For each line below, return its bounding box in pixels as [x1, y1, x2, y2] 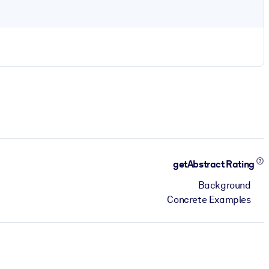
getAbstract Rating [173, 159, 256, 171]
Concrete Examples [167, 193, 251, 205]
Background [198, 179, 251, 191]
